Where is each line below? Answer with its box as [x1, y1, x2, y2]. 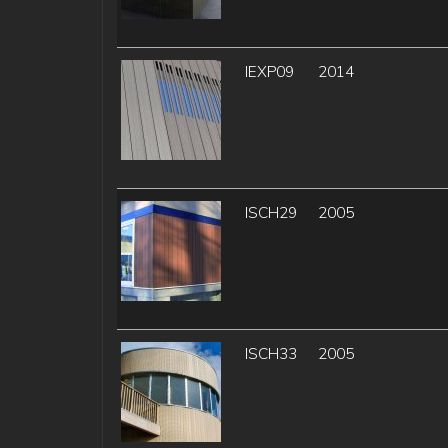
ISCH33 [244, 343, 297, 365]
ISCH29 [244, 202, 297, 224]
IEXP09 [244, 61, 294, 83]
